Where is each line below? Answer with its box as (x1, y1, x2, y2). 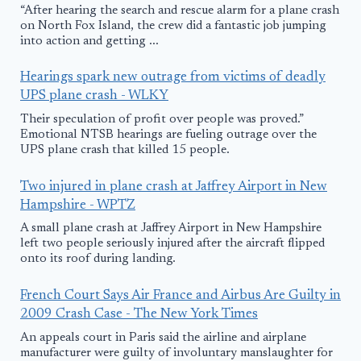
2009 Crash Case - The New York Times (20, 308, 258, 322)
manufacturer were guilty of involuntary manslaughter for (20, 346, 333, 359)
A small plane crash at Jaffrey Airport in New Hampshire (20, 222, 322, 235)
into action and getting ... (20, 35, 159, 48)
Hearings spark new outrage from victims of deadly (20, 71, 326, 85)
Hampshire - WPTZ (20, 198, 135, 213)
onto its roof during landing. (20, 253, 176, 266)
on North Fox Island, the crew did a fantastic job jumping (20, 19, 326, 32)
